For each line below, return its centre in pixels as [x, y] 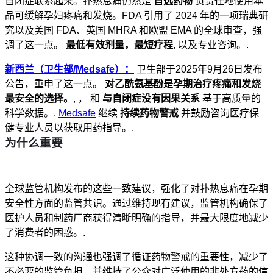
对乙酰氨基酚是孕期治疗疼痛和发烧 [183, 84]
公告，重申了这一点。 [55, 84]
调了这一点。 [35, 45]
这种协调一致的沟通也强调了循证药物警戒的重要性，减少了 [136, 257]
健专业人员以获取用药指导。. [69, 128]
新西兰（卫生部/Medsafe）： [69, 69]
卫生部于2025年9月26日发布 [198, 69]
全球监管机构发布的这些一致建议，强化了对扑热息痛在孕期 [136, 188]
